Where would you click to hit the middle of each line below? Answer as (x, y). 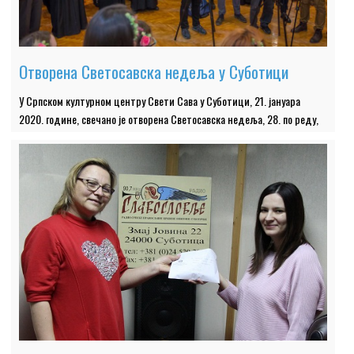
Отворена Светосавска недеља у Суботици (154, 72)
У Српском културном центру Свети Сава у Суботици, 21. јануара (160, 101)
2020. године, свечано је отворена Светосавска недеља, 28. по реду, (169, 119)
